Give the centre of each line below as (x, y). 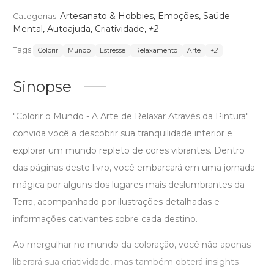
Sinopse (42, 86)
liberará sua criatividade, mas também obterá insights (126, 261)
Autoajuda (69, 28)
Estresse (113, 50)
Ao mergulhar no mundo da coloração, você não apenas (132, 244)
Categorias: (36, 16)
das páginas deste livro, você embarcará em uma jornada (134, 167)
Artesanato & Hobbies (107, 16)
